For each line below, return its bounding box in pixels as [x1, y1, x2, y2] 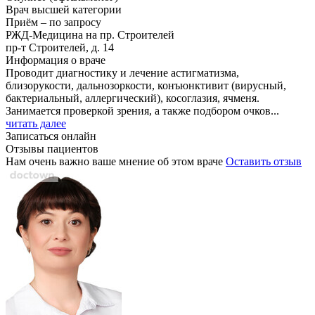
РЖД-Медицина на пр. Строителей [6, 28, 174, 41]
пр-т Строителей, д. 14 [6, 41, 114, 53]
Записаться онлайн [6, 129, 96, 142]
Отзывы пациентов [6, 142, 98, 155]
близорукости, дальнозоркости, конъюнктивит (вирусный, [6, 79, 286, 91]
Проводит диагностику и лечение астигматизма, [6, 66, 239, 79]
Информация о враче [6, 53, 105, 66]
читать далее [6, 117, 66, 129]
